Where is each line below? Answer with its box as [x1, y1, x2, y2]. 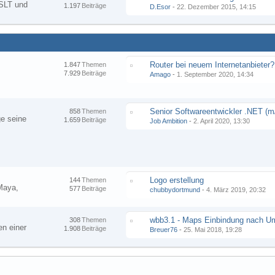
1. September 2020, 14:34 [177, 71, 254, 78]
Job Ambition [150, 117, 188, 125]
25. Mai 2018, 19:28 [184, 226, 242, 233]
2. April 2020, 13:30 [193, 117, 250, 125]
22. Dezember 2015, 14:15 [177, 3, 257, 10]
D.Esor [150, 3, 171, 10]
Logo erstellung [150, 176, 204, 185]
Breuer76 [150, 226, 178, 233]
